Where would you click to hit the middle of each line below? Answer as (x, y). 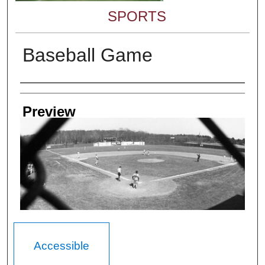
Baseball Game (87, 55)
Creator (43, 95)
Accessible (62, 246)
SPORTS (137, 17)
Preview (49, 112)
